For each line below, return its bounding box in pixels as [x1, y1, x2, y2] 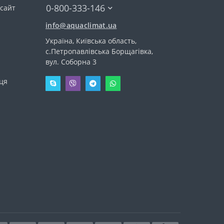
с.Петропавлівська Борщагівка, [45, 46, 153, 56]
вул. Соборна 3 [45, 56, 96, 66]
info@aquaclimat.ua [45, 20, 117, 30]
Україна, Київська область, [45, 35, 136, 45]
